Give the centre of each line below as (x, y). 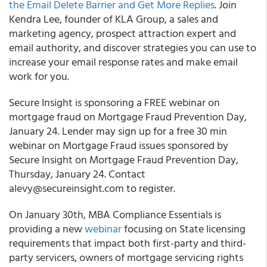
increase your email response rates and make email (123, 62)
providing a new (47, 229)
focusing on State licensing (184, 229)
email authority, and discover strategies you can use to (133, 47)
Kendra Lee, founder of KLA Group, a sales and (114, 19)
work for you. (39, 76)
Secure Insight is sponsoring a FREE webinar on (114, 102)
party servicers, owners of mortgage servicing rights (126, 257)
